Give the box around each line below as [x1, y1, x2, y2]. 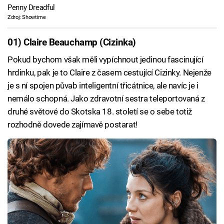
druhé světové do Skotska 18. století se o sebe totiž [7, 106, 192, 116]
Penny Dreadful [7, 2, 55, 12]
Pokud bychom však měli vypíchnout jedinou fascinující [7, 54, 203, 64]
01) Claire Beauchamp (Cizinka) [7, 37, 136, 48]
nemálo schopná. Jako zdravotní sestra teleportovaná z [7, 93, 205, 103]
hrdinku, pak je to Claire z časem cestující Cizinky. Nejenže [7, 67, 211, 77]
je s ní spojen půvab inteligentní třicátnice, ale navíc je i [7, 80, 198, 90]
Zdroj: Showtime [7, 13, 46, 20]
